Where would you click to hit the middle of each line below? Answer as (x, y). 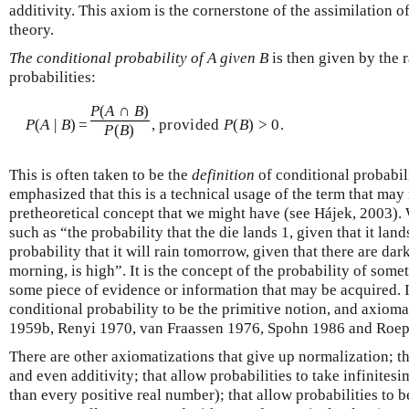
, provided (188, 125)
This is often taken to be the (100, 174)
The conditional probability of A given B (139, 58)
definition (223, 174)
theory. (31, 29)
